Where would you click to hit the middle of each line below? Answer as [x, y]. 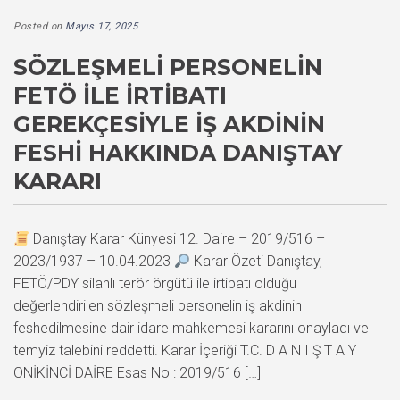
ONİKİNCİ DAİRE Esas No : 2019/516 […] [137, 373]
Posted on [39, 27]
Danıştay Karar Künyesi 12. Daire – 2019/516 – [178, 239]
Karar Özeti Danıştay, [257, 262]
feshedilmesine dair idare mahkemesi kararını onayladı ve [191, 329]
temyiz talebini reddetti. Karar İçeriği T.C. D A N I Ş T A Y [185, 351]
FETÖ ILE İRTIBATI [120, 96]
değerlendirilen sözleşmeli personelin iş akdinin [158, 306]
